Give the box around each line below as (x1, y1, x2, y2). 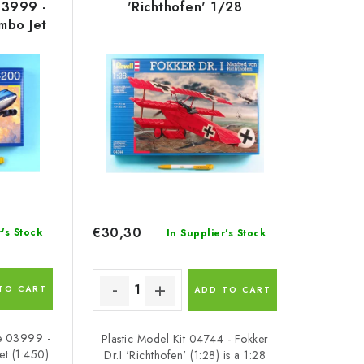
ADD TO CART (193, 283, 271, 296)
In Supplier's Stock (166, 225, 266, 240)
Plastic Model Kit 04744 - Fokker (101, 330, 269, 347)
